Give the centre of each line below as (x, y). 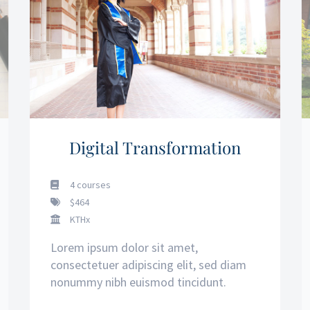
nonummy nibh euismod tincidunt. (138, 282)
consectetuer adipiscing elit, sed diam (148, 265)
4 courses (89, 185)
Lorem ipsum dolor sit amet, (124, 248)
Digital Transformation (155, 148)
